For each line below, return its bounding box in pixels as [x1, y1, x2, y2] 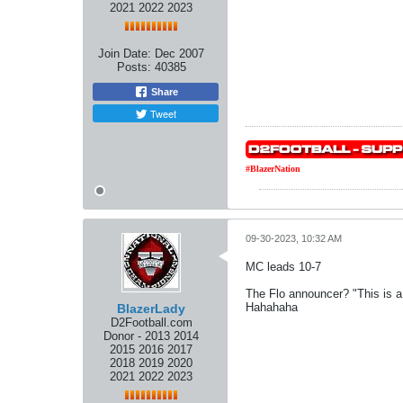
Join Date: [98, 47, 151, 60]
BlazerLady [117, 301, 185, 316]
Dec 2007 [155, 47, 204, 60]
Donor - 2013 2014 [103, 329, 199, 343]
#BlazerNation [246, 164, 300, 174]
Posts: [116, 60, 151, 74]
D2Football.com [110, 316, 193, 329]
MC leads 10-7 [246, 260, 321, 273]
